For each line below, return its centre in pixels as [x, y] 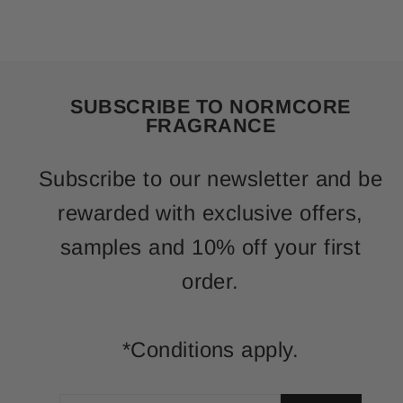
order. [210, 282]
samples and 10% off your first [210, 247]
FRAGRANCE [210, 126]
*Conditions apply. [210, 350]
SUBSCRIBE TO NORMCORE [210, 107]
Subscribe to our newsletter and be [210, 179]
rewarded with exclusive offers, [210, 213]
